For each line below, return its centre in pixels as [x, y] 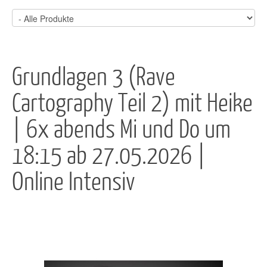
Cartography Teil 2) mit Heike [132, 102]
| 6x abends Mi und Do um [121, 128]
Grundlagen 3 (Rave [94, 75]
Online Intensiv [74, 180]
